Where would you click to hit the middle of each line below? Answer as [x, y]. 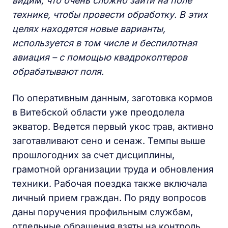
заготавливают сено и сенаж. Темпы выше [109, 140]
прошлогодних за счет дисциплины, [93, 155]
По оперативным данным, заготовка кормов [112, 98]
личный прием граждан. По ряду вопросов [109, 197]
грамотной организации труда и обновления [113, 169]
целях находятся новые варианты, [89, 28]
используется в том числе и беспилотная [105, 43]
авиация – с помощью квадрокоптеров [100, 57]
